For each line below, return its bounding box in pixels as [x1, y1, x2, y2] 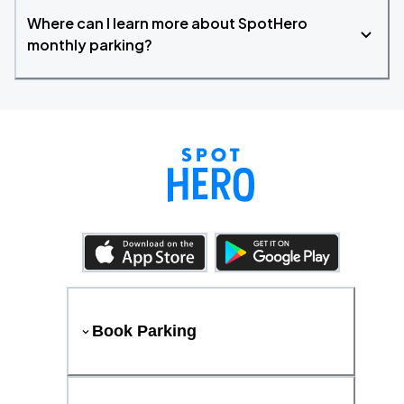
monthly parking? [27, 35, 152, 54]
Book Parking [92, 322, 197, 340]
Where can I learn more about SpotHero [27, 14, 308, 32]
